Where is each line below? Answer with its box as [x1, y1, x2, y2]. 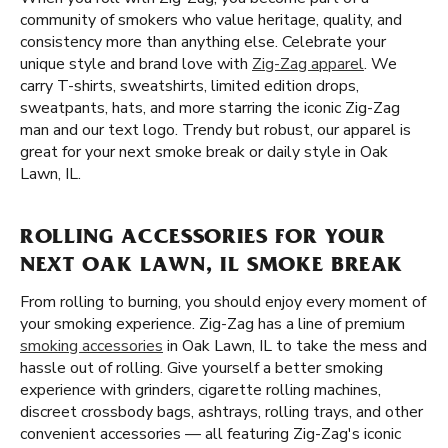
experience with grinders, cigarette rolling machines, [20, 379, 381, 401]
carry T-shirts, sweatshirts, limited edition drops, [20, 75, 359, 97]
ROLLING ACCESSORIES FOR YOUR [20, 228, 386, 250]
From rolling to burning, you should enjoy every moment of [20, 291, 426, 313]
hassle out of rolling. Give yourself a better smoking [20, 357, 383, 379]
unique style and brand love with [20, 53, 252, 75]
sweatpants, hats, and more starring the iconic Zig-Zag [20, 97, 400, 119]
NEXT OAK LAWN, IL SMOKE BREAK [20, 256, 404, 278]
